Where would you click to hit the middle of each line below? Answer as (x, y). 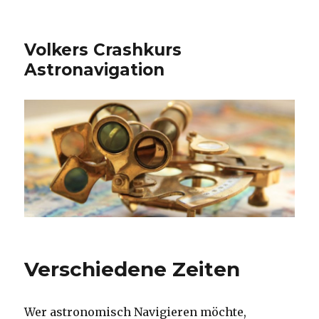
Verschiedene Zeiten (132, 269)
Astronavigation (95, 70)
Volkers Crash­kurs (103, 50)
